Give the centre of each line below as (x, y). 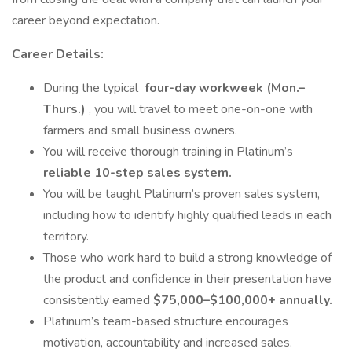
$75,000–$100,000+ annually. (243, 300)
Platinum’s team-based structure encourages (166, 321)
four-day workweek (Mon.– (223, 88)
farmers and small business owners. (140, 130)
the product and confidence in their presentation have (187, 279)
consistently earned (98, 300)
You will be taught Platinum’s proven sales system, (181, 194)
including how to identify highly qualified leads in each (187, 215)
